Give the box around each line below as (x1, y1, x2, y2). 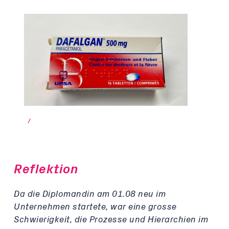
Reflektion (14, 163, 78, 176)
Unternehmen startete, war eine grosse (14, 202, 177, 211)
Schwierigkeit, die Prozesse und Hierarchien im (14, 215, 208, 224)
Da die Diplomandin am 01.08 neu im (14, 190, 166, 198)
